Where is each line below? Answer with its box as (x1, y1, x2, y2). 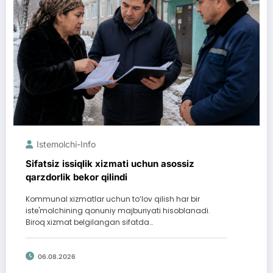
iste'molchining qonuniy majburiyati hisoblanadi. (26, 205, 210, 216)
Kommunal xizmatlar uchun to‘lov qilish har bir (26, 194, 200, 205)
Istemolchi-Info (37, 139, 96, 150)
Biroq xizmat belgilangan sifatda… (26, 217, 153, 228)
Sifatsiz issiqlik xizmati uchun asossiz (26, 158, 194, 170)
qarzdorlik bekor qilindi (26, 171, 127, 183)
